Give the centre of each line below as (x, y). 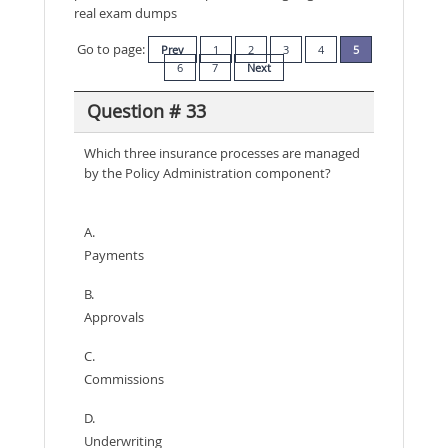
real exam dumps (125, 12)
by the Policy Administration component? (207, 172)
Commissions (124, 378)
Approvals (114, 316)
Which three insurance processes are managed (222, 152)
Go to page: (112, 48)
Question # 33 (146, 111)
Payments (114, 254)
